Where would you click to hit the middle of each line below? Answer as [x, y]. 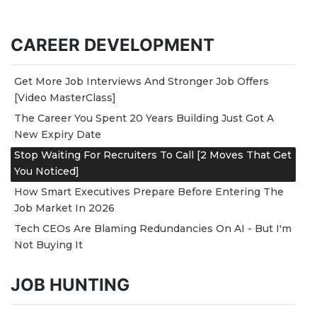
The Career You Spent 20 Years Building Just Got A [144, 118]
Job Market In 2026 [64, 208]
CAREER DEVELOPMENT [113, 45]
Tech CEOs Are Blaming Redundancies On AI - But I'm [153, 228]
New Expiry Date [58, 134]
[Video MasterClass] [65, 97]
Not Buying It [48, 244]
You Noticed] [47, 171]
